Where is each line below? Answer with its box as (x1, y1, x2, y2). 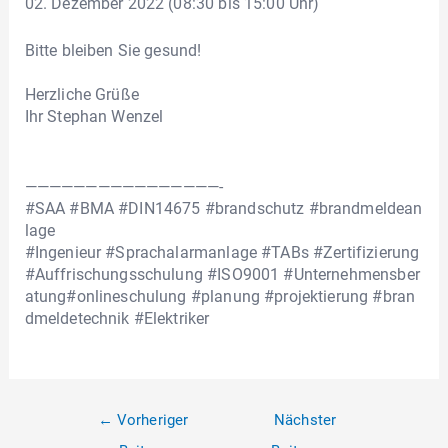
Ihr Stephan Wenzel (24, 107, 164, 127)
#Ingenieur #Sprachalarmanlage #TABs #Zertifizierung (24, 242, 420, 262)
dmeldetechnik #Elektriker (24, 308, 210, 328)
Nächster (273, 411, 337, 430)
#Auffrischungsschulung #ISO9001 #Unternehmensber (24, 264, 420, 284)
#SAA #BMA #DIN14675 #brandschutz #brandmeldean (24, 198, 423, 218)
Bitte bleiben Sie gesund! (24, 41, 202, 61)
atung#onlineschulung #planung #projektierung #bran (24, 286, 416, 306)
